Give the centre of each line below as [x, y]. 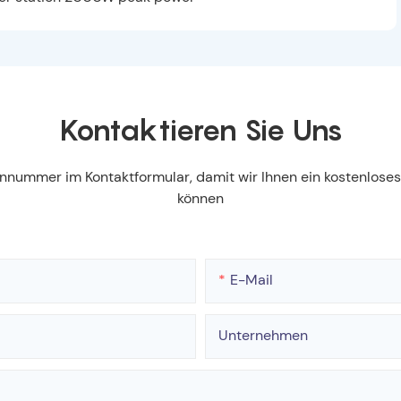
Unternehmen [263, 335]
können [200, 198]
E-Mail [252, 280]
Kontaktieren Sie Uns [200, 129]
